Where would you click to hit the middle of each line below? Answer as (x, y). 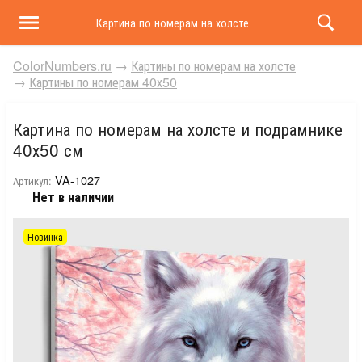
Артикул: (32, 181)
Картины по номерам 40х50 (103, 82)
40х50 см (48, 149)
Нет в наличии (73, 197)
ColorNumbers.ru (62, 66)
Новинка (45, 236)
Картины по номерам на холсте (213, 66)
